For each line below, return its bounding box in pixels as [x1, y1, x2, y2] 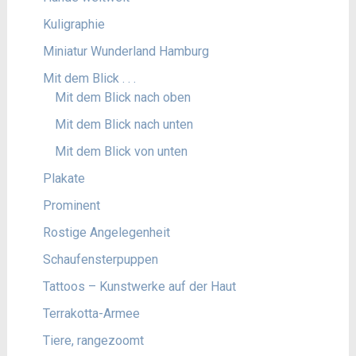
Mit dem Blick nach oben [54, 89, 191, 105]
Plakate [42, 170, 85, 186]
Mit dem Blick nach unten [54, 116, 193, 132]
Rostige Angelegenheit [42, 224, 170, 240]
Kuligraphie [42, 16, 105, 32]
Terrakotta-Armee [42, 305, 140, 321]
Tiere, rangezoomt [42, 332, 144, 348]
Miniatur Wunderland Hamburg [42, 43, 209, 59]
